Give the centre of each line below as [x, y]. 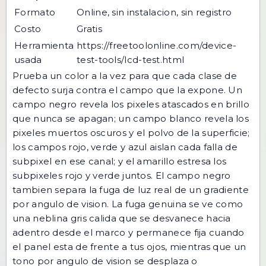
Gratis [89, 29]
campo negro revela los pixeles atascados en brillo [131, 104]
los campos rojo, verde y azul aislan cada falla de [125, 147]
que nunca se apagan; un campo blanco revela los [131, 118]
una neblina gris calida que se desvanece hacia [122, 218]
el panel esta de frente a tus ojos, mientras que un [129, 247]
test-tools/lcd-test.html [131, 60]
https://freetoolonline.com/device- [157, 45]
